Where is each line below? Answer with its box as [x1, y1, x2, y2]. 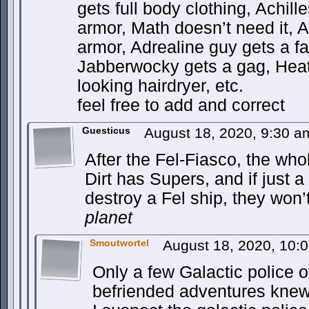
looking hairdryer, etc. [77, 77, 243, 95]
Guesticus [82, 125, 130, 136]
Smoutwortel [90, 237, 149, 248]
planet [85, 208, 132, 227]
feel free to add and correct [77, 96, 285, 114]
